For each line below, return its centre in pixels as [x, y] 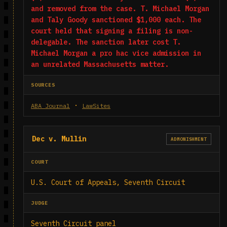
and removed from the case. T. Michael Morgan [120, 9]
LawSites [96, 106]
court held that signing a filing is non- [112, 31]
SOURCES [43, 85]
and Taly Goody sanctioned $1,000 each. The [116, 20]
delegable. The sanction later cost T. [106, 42]
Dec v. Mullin [59, 139]
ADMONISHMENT [189, 139]
